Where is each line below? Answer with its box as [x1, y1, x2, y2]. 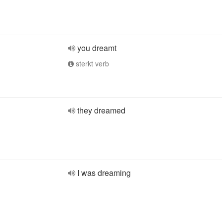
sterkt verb [74, 58, 109, 68]
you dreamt [77, 42, 116, 54]
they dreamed [77, 105, 125, 116]
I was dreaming [77, 167, 131, 178]
